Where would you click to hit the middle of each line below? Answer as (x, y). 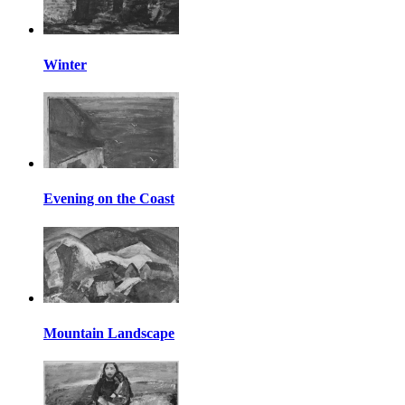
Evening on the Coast (109, 199)
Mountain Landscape (109, 334)
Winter (65, 64)
